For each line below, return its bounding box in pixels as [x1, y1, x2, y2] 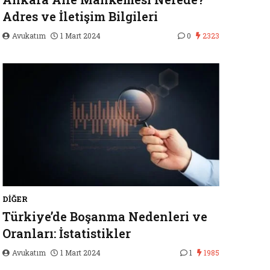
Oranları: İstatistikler [2, 225, 131, 241]
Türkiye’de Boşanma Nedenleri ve [2, 209, 207, 224]
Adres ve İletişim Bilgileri [2, 8, 158, 24]
